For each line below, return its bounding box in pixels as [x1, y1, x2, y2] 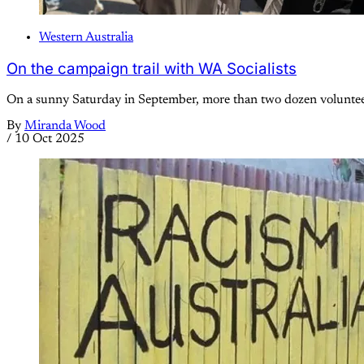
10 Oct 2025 [15, 132, 84, 145]
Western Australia [39, 31, 133, 45]
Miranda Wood [24, 119, 106, 132]
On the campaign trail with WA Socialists [6, 58, 297, 78]
